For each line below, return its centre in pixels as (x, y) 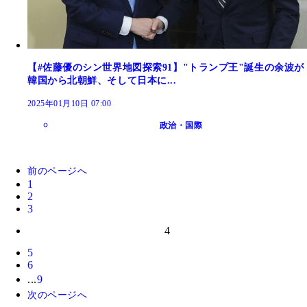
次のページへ (58, 295)
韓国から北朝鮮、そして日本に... (102, 81)
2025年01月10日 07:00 (70, 104)
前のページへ (58, 171)
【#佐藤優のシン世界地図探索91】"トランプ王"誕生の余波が (166, 68)
